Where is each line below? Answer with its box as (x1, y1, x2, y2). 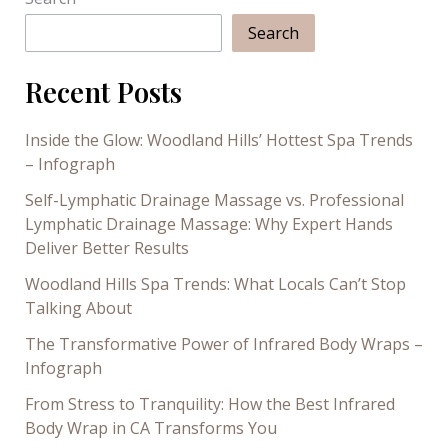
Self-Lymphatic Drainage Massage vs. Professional (24, 189, 404, 212)
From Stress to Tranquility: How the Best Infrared (24, 393, 395, 416)
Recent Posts (24, 74, 182, 111)
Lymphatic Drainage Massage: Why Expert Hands (24, 213, 393, 236)
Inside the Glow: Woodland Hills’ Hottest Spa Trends (24, 129, 413, 152)
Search (247, 22, 299, 45)
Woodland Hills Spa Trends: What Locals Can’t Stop (24, 273, 406, 296)
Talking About (24, 297, 132, 320)
